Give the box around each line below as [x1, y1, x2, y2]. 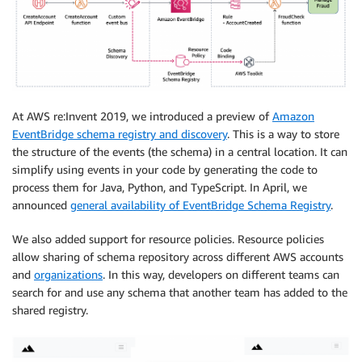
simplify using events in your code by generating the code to [12, 162, 318, 177]
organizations [34, 267, 103, 282]
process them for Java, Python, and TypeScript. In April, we [12, 180, 307, 195]
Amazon [272, 109, 314, 124]
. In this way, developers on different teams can [103, 267, 339, 282]
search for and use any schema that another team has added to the [12, 285, 347, 300]
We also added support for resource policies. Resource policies [12, 232, 324, 246]
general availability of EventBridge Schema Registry [70, 198, 330, 213]
